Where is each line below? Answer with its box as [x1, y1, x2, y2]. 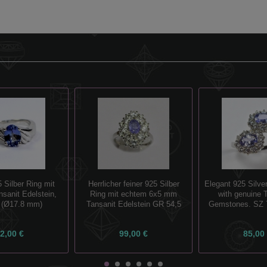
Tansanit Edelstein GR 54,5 [86, 200, 181, 209]
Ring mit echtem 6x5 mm [90, 190, 177, 199]
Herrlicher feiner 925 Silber [88, 180, 179, 189]
